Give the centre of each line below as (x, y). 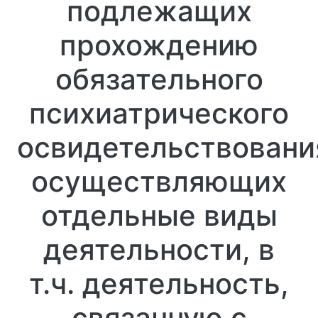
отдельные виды (159, 215)
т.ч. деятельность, (159, 284)
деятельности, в (159, 250)
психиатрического (159, 113)
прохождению (159, 45)
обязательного (159, 79)
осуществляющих (159, 181)
